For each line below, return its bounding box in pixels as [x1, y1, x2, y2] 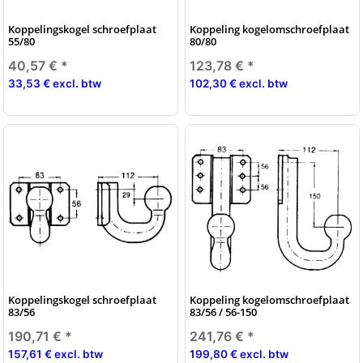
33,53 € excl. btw [8, 76, 101, 90]
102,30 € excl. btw [190, 76, 288, 90]
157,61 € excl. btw [8, 347, 103, 361]
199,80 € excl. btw [190, 347, 288, 361]
